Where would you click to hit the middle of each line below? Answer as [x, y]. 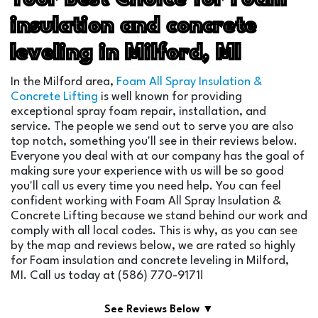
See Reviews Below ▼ [159, 309]
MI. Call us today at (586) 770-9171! [107, 275]
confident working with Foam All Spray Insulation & [146, 201]
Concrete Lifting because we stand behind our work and [159, 216]
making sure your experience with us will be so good [147, 171]
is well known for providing [170, 97]
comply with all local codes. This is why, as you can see [154, 231]
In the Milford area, [64, 82]
